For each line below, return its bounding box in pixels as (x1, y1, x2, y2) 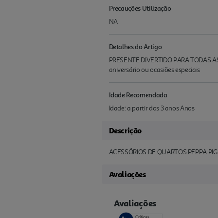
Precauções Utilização (109, 3, 171, 12)
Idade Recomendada (109, 90, 167, 99)
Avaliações (109, 169, 146, 179)
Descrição (109, 125, 142, 135)
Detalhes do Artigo (109, 42, 162, 51)
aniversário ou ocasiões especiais (109, 65, 200, 74)
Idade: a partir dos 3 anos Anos (109, 104, 195, 112)
